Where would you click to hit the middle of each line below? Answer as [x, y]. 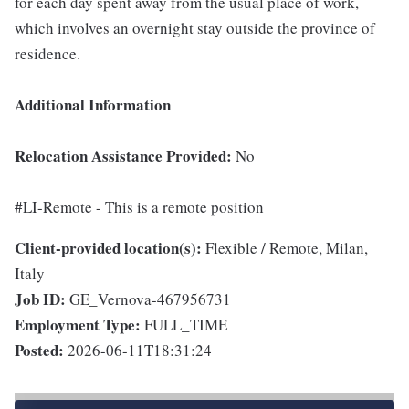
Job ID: [40, 299]
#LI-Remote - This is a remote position [139, 207]
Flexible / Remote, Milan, [287, 248]
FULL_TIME [186, 325]
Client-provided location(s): [108, 248]
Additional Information [93, 105]
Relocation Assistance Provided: [125, 156]
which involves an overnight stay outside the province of [195, 28]
